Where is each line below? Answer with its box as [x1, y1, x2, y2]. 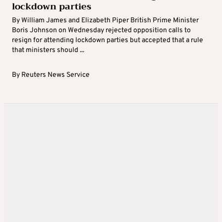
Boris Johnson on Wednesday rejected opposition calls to [12, 26, 191, 35]
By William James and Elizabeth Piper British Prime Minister [12, 16, 199, 25]
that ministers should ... [12, 46, 84, 55]
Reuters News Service [21, 71, 90, 80]
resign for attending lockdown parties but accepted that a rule [12, 36, 203, 45]
